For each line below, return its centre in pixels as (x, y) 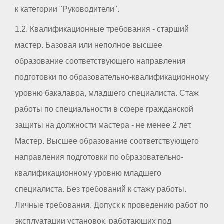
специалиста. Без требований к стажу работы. (101, 189)
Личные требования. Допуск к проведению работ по (112, 205)
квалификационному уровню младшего (88, 173)
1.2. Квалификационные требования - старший (102, 29)
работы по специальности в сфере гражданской (104, 109)
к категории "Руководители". (67, 9)
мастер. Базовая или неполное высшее (89, 45)
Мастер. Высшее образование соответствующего (107, 141)
